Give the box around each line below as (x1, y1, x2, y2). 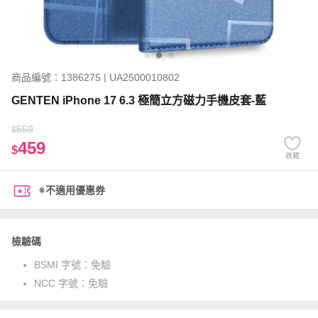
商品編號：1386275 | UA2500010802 (11, 72, 180, 83)
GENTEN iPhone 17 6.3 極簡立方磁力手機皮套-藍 (11, 94, 266, 106)
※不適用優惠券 (38, 185, 105, 196)
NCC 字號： (34, 278, 88, 289)
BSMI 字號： (34, 259, 91, 270)
